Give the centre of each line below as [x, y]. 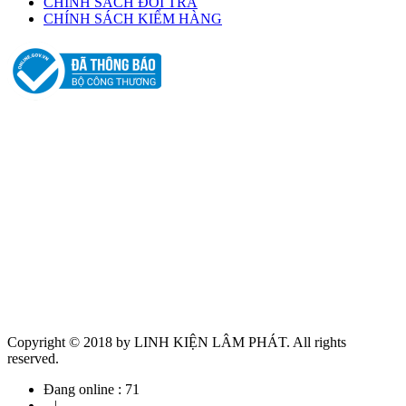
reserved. [33, 359]
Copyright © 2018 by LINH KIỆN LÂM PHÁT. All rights [177, 343]
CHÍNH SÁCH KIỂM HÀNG [133, 19]
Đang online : [84, 390]
